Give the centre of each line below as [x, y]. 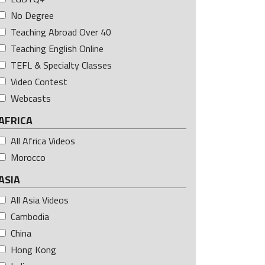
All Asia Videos [40, 200]
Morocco [28, 158]
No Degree [32, 16]
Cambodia [30, 217]
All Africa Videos [43, 141]
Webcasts [31, 98]
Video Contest [39, 82]
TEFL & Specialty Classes [61, 65]
